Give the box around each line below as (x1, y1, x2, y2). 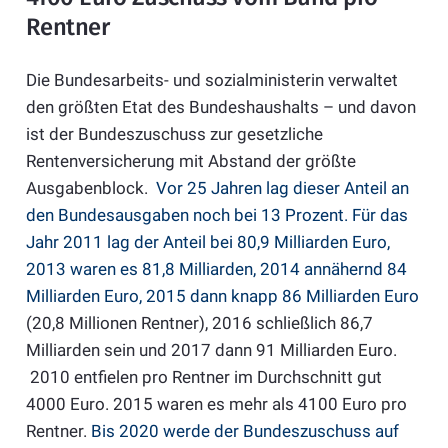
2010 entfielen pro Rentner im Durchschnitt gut (25, 367, 382, 388)
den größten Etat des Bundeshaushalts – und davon (25, 97, 416, 118)
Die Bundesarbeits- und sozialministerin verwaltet (25, 70, 398, 91)
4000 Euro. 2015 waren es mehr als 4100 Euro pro (25, 394, 407, 415)
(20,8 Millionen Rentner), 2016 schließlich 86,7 (25, 313, 373, 334)
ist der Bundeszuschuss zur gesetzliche (25, 124, 323, 145)
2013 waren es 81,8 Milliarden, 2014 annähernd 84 (25, 259, 407, 280)
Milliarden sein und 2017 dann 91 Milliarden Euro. (25, 340, 397, 361)
